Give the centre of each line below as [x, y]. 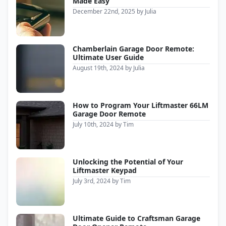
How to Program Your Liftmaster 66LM [140, 105]
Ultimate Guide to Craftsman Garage [136, 218]
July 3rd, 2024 [92, 181]
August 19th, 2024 [98, 68]
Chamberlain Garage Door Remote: [133, 49]
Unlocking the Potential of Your [128, 162]
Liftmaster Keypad [105, 171]
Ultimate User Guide [108, 58]
